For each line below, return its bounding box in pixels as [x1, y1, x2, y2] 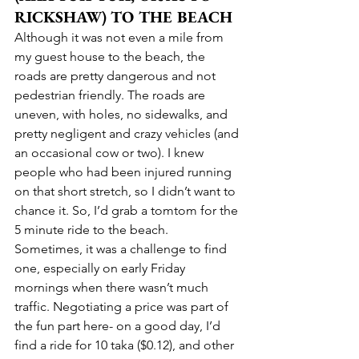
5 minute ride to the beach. [14, 221, 171, 237]
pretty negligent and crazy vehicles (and [14, 125, 242, 141]
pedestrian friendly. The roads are [14, 87, 208, 103]
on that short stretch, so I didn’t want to [14, 183, 239, 199]
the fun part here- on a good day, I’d [14, 317, 224, 333]
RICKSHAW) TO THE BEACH [14, 6, 232, 27]
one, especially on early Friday [14, 260, 188, 276]
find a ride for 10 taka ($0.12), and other [14, 337, 237, 353]
